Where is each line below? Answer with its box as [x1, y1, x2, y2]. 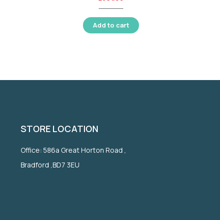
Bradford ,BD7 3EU [20, 160, 80, 169]
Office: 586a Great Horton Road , [20, 145, 126, 155]
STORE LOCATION [20, 122, 98, 135]
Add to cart [93, 20, 129, 29]
